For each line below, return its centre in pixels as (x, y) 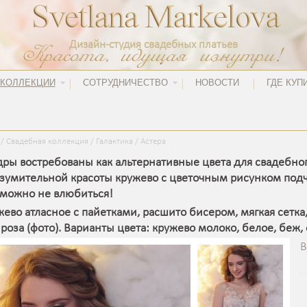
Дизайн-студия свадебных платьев (153, 45)
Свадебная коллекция (47, 142)
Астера (153, 142)
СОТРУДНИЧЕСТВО (125, 83)
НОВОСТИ (217, 83)
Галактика (115, 142)
